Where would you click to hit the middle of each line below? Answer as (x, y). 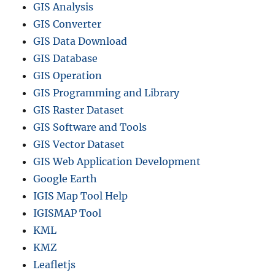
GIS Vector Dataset (79, 145)
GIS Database (66, 59)
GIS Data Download (80, 41)
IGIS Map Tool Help (81, 196)
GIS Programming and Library (107, 93)
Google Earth (65, 179)
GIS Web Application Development (117, 162)
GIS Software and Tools (90, 127)
